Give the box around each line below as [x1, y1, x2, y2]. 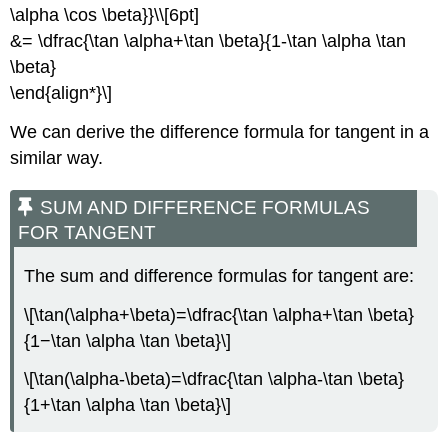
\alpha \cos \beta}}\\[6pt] [10, 4, 200, 25]
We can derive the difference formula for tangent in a [10, 121, 430, 142]
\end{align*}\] [10, 82, 113, 103]
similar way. [10, 147, 104, 168]
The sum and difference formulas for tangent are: [24, 265, 415, 286]
